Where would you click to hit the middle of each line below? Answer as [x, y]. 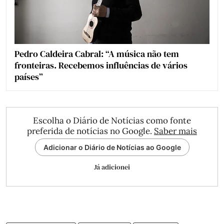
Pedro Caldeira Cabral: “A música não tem [97, 54]
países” [29, 77]
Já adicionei [112, 167]
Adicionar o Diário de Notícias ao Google [112, 147]
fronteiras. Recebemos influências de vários [101, 65]
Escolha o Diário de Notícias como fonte [112, 120]
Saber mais [175, 131]
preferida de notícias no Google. [90, 131]
